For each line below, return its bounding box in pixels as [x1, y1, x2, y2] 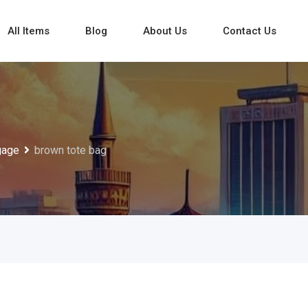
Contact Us [222, 25, 276, 37]
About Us [142, 25, 187, 37]
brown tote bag [34, 144, 107, 157]
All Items [7, 25, 49, 37]
